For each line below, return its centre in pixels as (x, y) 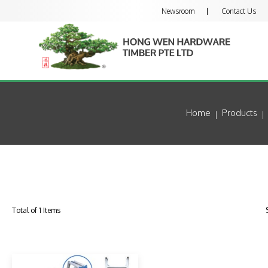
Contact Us (238, 11)
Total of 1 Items (36, 210)
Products (240, 113)
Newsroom (178, 11)
